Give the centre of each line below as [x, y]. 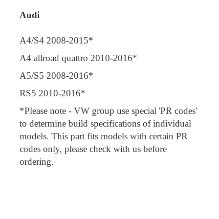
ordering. [37, 161]
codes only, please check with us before [93, 149]
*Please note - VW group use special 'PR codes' [108, 110]
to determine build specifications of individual [105, 123]
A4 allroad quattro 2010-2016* [78, 58]
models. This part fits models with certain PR [104, 136]
